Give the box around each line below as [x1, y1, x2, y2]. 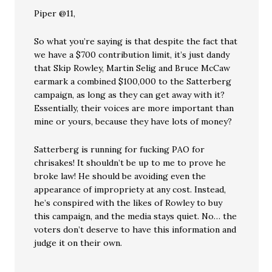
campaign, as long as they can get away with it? [34, 89, 225, 100]
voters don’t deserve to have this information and [34, 224, 237, 235]
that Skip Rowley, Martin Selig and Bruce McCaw [34, 63, 231, 73]
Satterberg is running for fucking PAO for [34, 144, 205, 155]
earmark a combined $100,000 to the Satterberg [34, 76, 232, 87]
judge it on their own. [34, 237, 123, 248]
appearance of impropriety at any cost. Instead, [34, 184, 226, 195]
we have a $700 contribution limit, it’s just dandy [34, 49, 230, 60]
